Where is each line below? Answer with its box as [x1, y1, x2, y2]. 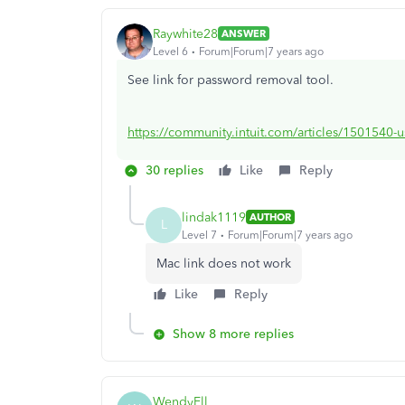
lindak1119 [182, 209, 246, 225]
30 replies [146, 163, 203, 178]
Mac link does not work [156, 256, 291, 271]
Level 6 [153, 44, 188, 58]
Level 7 [182, 228, 217, 241]
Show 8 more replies [173, 326, 294, 342]
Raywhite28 [153, 25, 218, 42]
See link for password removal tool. [127, 72, 334, 88]
